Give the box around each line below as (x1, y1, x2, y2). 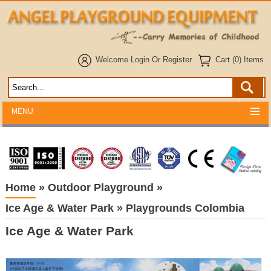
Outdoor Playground (47, 181, 154, 194)
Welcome (96, 55, 131, 64)
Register (163, 55, 192, 64)
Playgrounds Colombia (125, 202, 244, 215)
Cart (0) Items (215, 55, 264, 64)
